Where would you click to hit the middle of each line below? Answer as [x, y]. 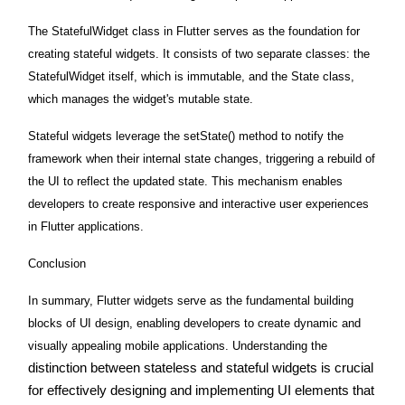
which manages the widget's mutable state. [141, 99]
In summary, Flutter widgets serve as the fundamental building [191, 301]
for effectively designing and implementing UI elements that [201, 391]
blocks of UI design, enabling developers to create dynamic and [194, 324]
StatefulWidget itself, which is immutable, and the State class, [191, 77]
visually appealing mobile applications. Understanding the [178, 346]
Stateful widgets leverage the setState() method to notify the [186, 137]
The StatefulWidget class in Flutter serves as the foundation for [194, 32]
